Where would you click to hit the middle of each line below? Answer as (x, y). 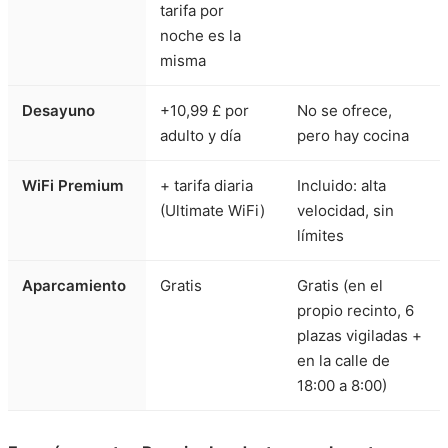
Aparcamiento (74, 286)
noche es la (200, 36)
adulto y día (200, 136)
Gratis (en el (340, 286)
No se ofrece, (344, 111)
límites (320, 236)
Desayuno (58, 111)
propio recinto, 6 (355, 311)
